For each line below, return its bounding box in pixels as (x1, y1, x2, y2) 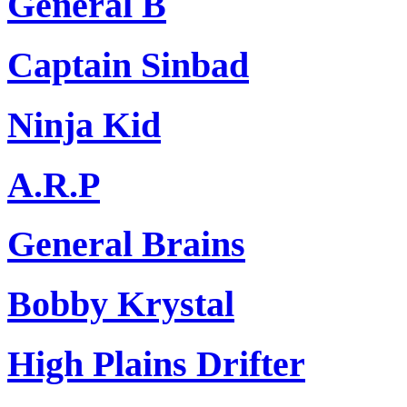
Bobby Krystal (7, 283, 234, 325)
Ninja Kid (7, 104, 161, 145)
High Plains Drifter (7, 342, 305, 384)
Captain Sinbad (7, 45, 249, 86)
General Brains (7, 223, 245, 265)
